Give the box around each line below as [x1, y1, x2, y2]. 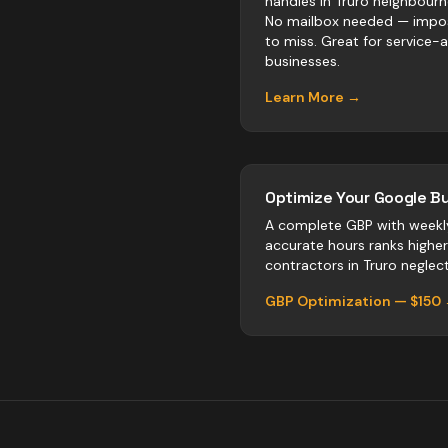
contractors [265, 256, 344, 274]
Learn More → [265, 88, 361, 106]
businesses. [265, 52, 340, 70]
